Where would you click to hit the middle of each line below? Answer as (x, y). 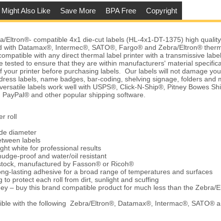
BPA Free (121, 11)
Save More (78, 11)
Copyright (161, 11)
